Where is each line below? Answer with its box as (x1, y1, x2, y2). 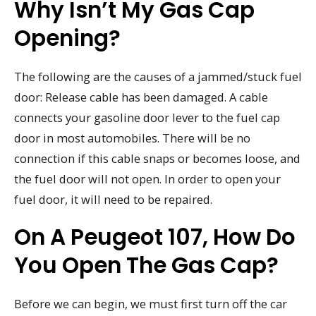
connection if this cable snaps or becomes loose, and (14, 150, 300, 166)
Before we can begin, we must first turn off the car (14, 296, 287, 312)
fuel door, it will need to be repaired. (14, 190, 212, 207)
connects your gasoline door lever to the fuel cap (14, 109, 280, 126)
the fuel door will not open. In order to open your (14, 170, 281, 187)
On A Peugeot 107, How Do (14, 221, 296, 253)
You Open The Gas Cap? (14, 250, 279, 281)
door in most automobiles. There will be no (14, 129, 250, 146)
